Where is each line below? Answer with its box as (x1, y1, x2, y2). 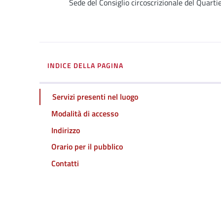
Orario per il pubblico (51, 141, 123, 153)
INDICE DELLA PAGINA (47, 60, 123, 71)
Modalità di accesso (51, 107, 118, 119)
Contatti (51, 157, 79, 169)
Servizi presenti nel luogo (52, 91, 138, 103)
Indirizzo (51, 124, 80, 136)
